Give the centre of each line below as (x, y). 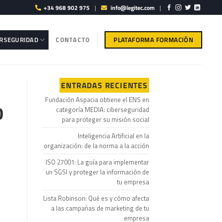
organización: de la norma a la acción (96, 146)
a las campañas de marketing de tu (100, 208)
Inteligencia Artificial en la (113, 136)
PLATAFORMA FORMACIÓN (154, 39)
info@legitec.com (133, 7)
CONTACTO (73, 40)
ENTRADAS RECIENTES (104, 85)
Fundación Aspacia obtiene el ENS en (97, 100)
